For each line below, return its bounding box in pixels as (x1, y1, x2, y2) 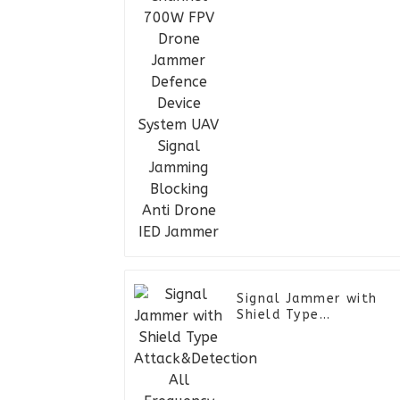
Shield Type (237, 307, 320, 323)
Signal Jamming (237, 20, 348, 36)
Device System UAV (237, 4, 373, 20)
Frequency (237, 339, 308, 355)
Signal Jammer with (237, 291, 378, 307)
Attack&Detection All (237, 323, 393, 339)
